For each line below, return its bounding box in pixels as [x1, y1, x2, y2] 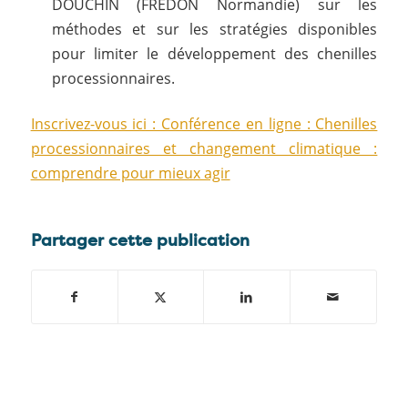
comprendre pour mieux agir [30, 162, 230, 183]
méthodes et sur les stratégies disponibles [51, 18, 378, 39]
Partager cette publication [30, 229, 250, 252]
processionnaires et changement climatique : [30, 138, 378, 158]
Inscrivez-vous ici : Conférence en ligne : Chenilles [30, 113, 378, 134]
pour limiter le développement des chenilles [51, 43, 378, 64]
